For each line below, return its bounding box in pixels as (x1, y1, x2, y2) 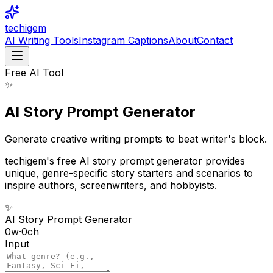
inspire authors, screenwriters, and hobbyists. (5, 179, 217, 191)
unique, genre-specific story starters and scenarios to (5, 166, 253, 179)
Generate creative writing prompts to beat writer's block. (5, 132, 267, 145)
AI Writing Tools (5, 34, 79, 46)
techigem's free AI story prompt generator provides (5, 154, 245, 167)
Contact (197, 34, 233, 46)
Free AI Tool (5, 66, 63, 79)
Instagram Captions (79, 34, 168, 46)
